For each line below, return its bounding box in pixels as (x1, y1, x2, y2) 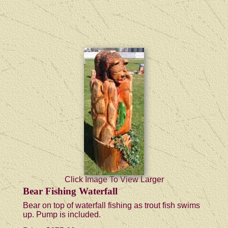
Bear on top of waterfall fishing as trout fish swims (23, 201, 200, 210)
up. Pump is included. (23, 210, 101, 219)
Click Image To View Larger (64, 175, 164, 184)
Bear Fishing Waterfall (23, 185, 118, 196)
